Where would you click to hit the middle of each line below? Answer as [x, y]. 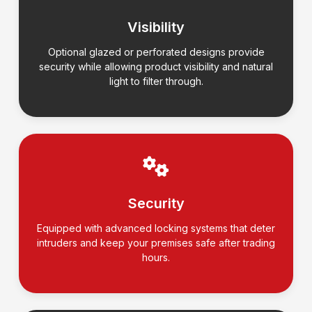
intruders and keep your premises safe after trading [156, 243]
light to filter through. [156, 81]
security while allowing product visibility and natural [156, 67]
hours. [156, 258]
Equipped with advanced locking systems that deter [156, 228]
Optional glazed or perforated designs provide [156, 52]
